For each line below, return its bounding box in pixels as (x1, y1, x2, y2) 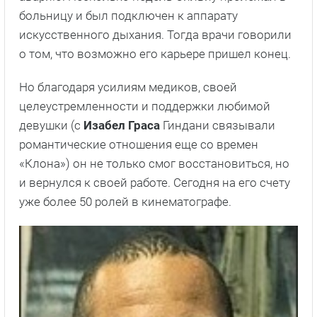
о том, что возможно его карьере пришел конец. (19, 46, 291, 61)
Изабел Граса (83, 117, 160, 132)
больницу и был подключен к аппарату (19, 8, 238, 23)
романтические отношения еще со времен (19, 137, 258, 151)
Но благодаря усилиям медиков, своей (19, 79, 237, 94)
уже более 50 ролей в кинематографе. (19, 194, 231, 209)
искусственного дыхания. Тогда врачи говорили (19, 27, 292, 42)
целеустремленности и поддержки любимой (19, 98, 270, 113)
